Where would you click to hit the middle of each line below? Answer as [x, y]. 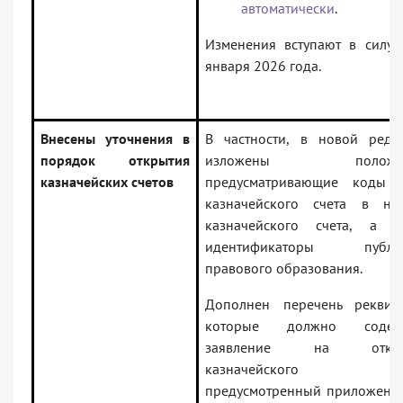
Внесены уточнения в [115, 139]
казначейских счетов [107, 182]
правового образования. [284, 269]
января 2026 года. [263, 66]
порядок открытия [115, 161]
